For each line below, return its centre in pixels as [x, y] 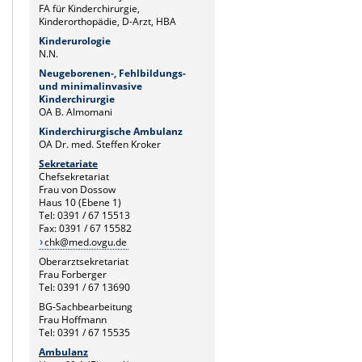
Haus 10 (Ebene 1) [80, 202]
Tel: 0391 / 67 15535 [84, 332]
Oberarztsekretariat [84, 261]
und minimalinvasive [90, 86]
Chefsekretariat [74, 176]
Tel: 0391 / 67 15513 [84, 215]
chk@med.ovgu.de [85, 242]
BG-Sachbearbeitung [86, 306]
